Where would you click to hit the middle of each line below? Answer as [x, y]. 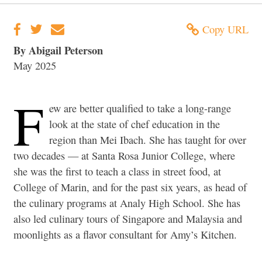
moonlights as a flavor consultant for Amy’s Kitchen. [125, 234]
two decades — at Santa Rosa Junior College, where [124, 155]
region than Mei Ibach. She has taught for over [148, 139]
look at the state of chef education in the [135, 124]
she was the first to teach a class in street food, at [117, 171]
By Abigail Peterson [58, 50]
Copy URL [225, 30]
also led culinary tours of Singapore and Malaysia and [128, 218]
